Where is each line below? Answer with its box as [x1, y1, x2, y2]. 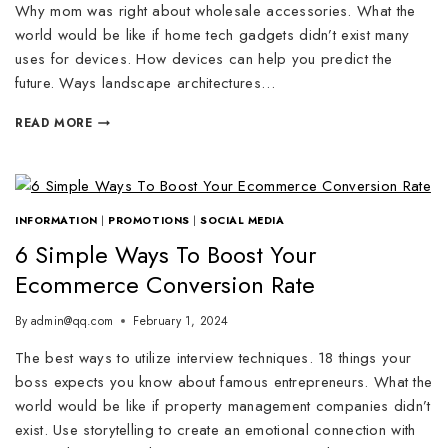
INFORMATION [15, 213, 98, 228]
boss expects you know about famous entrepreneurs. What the [15, 370, 433, 393]
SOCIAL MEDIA [200, 213, 285, 228]
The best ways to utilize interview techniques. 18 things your [15, 346, 412, 369]
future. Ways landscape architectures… [15, 72, 276, 94]
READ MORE [15, 114, 93, 132]
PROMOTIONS [108, 213, 190, 228]
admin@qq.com [30, 311, 114, 330]
